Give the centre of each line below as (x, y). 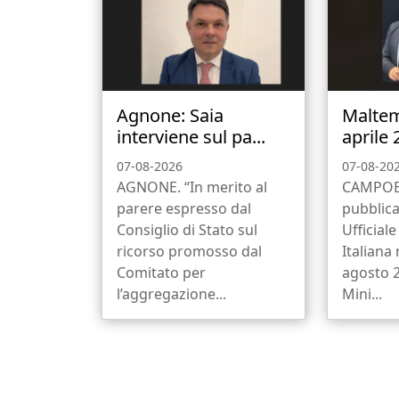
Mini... (362, 293)
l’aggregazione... (171, 293)
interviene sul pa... (191, 136)
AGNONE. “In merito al (192, 187)
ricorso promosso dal (189, 251)
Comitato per (161, 272)
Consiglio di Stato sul (187, 229)
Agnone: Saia (170, 115)
